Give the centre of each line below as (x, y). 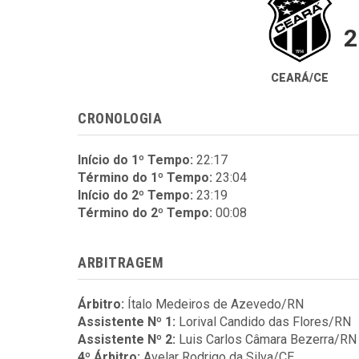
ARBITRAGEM (121, 262)
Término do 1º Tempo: (145, 177)
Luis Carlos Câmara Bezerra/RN (268, 339)
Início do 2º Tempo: (135, 195)
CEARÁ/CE (299, 78)
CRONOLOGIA (120, 118)
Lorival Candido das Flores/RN (265, 322)
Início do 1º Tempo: (135, 160)
